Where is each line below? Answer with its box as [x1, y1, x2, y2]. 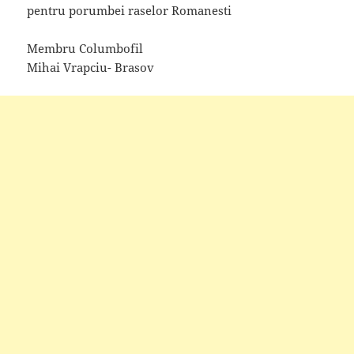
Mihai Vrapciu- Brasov [27, 59, 155, 76]
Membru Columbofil [27, 40, 144, 57]
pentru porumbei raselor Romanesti [27, 2, 232, 19]
